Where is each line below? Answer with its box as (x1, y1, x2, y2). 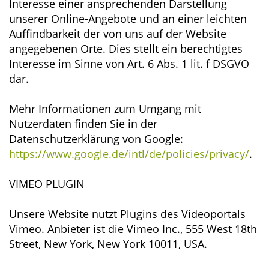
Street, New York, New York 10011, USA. (9, 237, 207, 251)
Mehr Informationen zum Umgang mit (9, 101, 201, 116)
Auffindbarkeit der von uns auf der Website (9, 26, 226, 41)
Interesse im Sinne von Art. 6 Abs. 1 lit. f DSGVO (9, 56, 249, 71)
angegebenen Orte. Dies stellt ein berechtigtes (9, 41, 243, 56)
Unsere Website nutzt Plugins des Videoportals (9, 207, 246, 221)
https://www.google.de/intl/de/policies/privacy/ (9, 147, 249, 161)
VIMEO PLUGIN (9, 177, 85, 191)
